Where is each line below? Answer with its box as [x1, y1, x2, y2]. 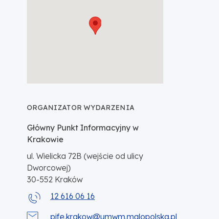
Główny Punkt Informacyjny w [27, 123, 139, 133]
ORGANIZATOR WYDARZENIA [27, 103, 135, 112]
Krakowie [27, 134, 64, 145]
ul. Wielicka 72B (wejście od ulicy [27, 151, 143, 161]
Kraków [55, 175, 83, 185]
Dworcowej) [27, 163, 71, 173]
